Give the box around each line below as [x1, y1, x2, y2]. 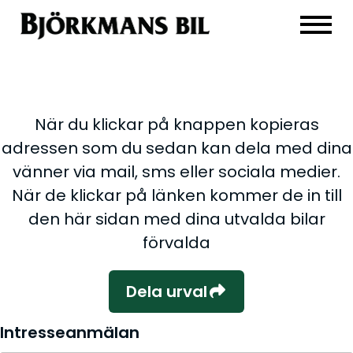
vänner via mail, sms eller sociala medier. [13, 161, 340, 183]
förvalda [143, 232, 210, 254]
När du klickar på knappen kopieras [34, 113, 319, 136]
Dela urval [126, 281, 207, 303]
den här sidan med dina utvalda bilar [28, 208, 325, 230]
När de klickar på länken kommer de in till [11, 184, 342, 206]
